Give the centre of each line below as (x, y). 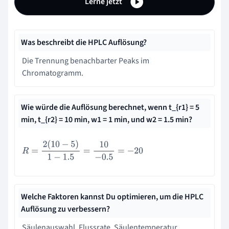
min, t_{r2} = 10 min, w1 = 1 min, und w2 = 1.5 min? (107, 120)
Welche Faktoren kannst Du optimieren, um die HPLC (112, 197)
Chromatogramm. (53, 73)
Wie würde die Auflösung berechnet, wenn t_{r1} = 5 (110, 108)
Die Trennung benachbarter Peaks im (86, 61)
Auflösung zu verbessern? (65, 209)
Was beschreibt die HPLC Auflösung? (84, 43)
